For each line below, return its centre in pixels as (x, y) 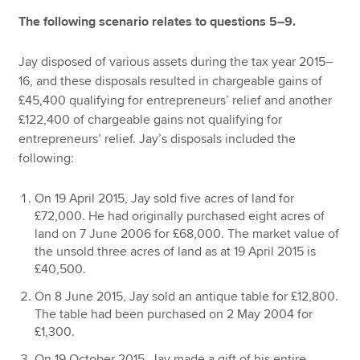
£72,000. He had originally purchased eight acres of (180, 216)
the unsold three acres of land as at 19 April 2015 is (176, 251)
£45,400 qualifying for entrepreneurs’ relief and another (176, 101)
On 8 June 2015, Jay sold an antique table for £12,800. (187, 296)
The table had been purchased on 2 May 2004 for (174, 314)
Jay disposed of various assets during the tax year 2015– (176, 62)
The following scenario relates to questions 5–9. (157, 21)
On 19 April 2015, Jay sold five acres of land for (165, 198)
